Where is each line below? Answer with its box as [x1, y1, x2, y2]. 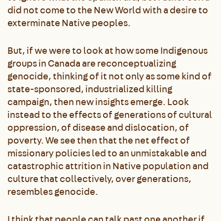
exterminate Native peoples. [7, 16, 132, 29]
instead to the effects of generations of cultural [7, 108, 212, 121]
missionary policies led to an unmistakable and [7, 147, 207, 159]
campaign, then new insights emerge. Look [7, 95, 189, 108]
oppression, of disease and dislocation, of [7, 121, 189, 134]
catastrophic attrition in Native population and [7, 159, 209, 172]
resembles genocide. [7, 185, 100, 198]
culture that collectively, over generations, [7, 172, 191, 185]
